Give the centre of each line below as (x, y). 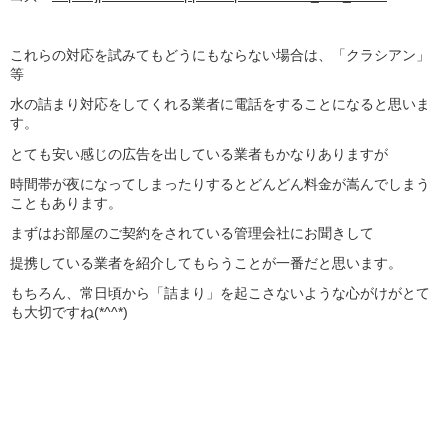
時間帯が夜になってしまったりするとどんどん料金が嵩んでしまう (220, 183)
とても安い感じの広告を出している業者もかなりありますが (199, 153)
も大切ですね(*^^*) (69, 312)
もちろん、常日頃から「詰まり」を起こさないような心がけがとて (220, 293)
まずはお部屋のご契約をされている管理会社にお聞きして (192, 233)
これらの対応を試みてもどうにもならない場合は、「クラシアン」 (220, 55)
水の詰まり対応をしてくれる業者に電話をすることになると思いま (220, 104)
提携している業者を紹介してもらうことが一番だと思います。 (206, 263)
